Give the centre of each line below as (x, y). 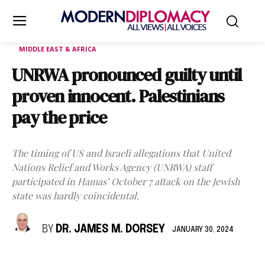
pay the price (59, 117)
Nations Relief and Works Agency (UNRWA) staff (112, 167)
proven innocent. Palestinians (118, 96)
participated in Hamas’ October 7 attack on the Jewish (126, 181)
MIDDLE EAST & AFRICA (58, 49)
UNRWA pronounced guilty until (127, 75)
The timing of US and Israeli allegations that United (121, 153)
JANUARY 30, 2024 (203, 230)
